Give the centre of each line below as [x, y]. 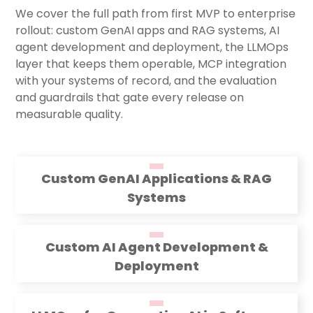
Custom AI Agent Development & [156, 247]
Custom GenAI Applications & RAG [156, 179]
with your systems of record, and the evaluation [146, 81]
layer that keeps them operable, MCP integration [151, 64]
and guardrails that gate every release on [130, 98]
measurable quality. [70, 115]
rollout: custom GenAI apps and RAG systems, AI [148, 31]
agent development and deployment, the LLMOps [152, 48]
